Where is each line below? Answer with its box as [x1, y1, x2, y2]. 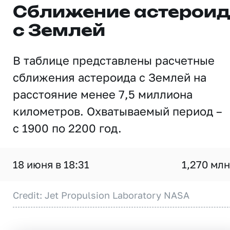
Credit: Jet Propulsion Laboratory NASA [13, 189, 189, 201]
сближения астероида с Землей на [13, 70, 206, 84]
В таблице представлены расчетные [13, 53, 215, 67]
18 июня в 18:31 [13, 158, 89, 170]
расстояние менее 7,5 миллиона [13, 87, 193, 101]
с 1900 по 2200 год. [13, 121, 122, 135]
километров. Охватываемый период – [13, 104, 222, 118]
